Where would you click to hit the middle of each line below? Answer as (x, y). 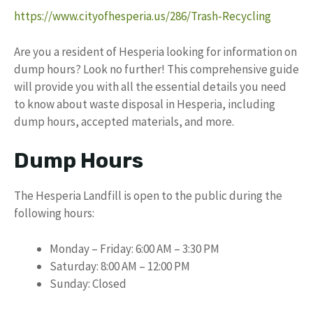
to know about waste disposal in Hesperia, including (145, 104)
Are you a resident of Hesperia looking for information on (155, 51)
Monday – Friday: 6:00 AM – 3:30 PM (134, 248)
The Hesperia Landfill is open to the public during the (148, 196)
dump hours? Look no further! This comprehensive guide (156, 69)
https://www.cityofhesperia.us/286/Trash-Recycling (143, 16)
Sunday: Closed (88, 283)
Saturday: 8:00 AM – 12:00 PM (120, 266)
